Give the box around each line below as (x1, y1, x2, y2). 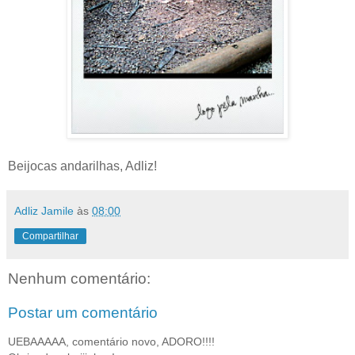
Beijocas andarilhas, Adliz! (8, 158, 157, 173)
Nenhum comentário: (8, 269, 151, 287)
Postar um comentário (8, 304, 158, 322)
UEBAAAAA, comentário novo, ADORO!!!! (8, 334, 215, 348)
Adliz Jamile (14, 204, 74, 217)
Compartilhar (22, 230, 78, 242)
